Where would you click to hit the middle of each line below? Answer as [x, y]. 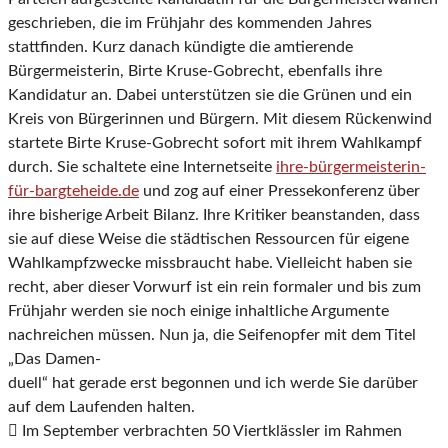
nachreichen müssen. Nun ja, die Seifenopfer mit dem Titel [212, 335]
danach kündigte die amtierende [241, 47]
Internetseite [229, 167]
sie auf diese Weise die [89, 239]
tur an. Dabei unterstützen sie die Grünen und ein [239, 95]
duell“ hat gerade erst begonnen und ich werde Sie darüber [213, 383]
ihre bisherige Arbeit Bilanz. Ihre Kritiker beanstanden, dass [214, 215]
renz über [387, 191]
